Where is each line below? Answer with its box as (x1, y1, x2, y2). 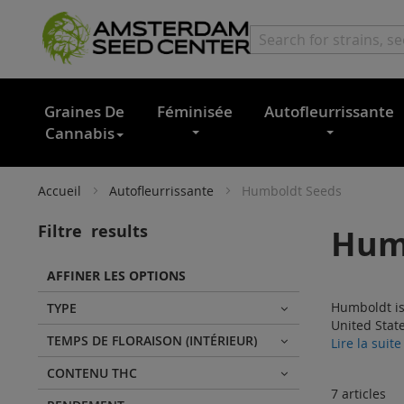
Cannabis (44, 122, 115, 143)
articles (338, 384, 386, 402)
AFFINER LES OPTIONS (47, 266, 186, 284)
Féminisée (157, 100, 234, 122)
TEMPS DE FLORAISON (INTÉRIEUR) (47, 331, 257, 349)
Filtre (38, 219, 87, 243)
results (87, 219, 148, 243)
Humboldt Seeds (242, 181, 342, 199)
